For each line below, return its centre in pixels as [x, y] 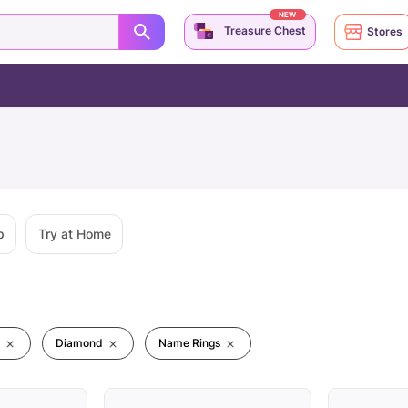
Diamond [79, 343]
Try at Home [74, 234]
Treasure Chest [265, 31]
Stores [385, 31]
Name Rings [189, 343]
